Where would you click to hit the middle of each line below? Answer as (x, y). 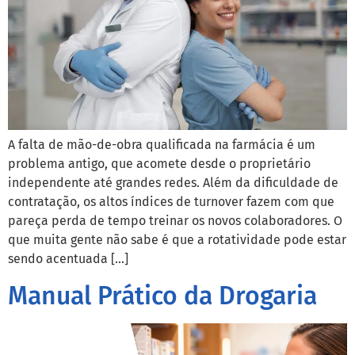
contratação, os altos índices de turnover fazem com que (171, 202)
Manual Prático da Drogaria (162, 295)
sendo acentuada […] (68, 259)
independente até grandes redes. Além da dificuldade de (173, 183)
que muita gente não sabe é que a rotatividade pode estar (177, 240)
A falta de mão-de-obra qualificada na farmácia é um (162, 145)
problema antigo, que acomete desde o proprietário (159, 164)
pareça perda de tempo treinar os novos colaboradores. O (175, 221)
